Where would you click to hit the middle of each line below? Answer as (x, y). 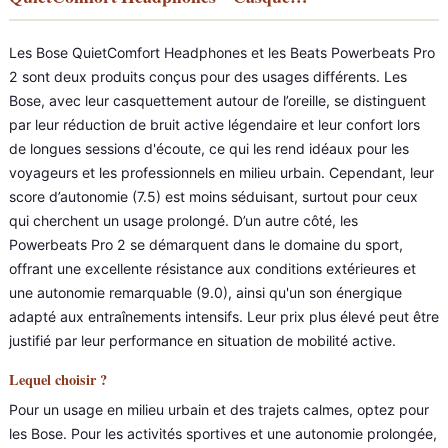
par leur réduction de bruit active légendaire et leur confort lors (214, 124)
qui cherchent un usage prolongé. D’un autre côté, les (183, 220)
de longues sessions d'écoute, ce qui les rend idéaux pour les (209, 148)
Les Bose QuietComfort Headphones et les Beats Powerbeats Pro (222, 52)
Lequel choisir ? (58, 379)
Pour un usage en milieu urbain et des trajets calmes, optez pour (219, 409)
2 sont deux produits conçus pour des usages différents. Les (208, 76)
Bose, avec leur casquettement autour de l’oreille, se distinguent (217, 100)
